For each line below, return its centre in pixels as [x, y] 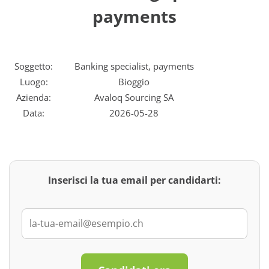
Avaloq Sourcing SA [134, 97]
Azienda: [34, 97]
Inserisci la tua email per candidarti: [134, 180]
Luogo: [34, 82]
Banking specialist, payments [134, 66]
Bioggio [134, 82]
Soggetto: [34, 66]
